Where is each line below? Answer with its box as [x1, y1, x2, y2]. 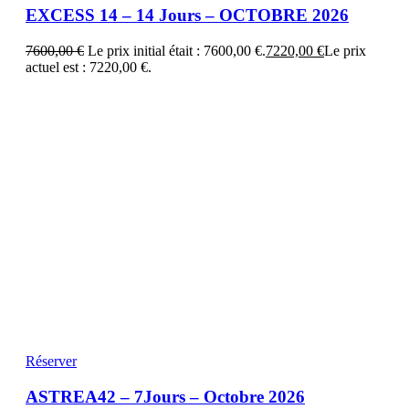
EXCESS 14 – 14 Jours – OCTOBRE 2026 [26, 5, 349, 26]
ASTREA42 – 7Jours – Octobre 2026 [26, 386, 305, 406]
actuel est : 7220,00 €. [26, 58, 152, 75]
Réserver [26, 352, 77, 369]
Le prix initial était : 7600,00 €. [88, 42, 266, 58]
